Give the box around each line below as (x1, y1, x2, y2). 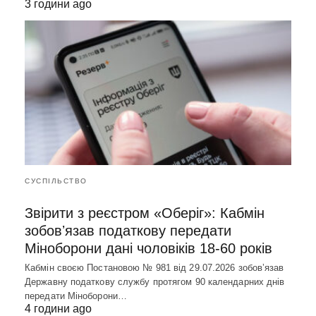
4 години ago (25, 303, 92, 315)
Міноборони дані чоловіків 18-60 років (25, 241, 272, 256)
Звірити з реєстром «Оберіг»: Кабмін (25, 205, 265, 221)
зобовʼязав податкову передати (25, 223, 231, 238)
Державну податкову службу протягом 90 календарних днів (25, 276, 285, 287)
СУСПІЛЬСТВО (25, 177, 87, 185)
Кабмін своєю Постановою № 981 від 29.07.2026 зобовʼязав (25, 262, 284, 273)
